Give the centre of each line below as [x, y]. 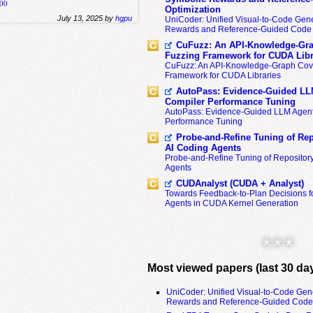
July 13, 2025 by [87, 18]
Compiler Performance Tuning [230, 102]
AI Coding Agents [203, 148]
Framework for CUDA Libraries [223, 75]
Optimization [192, 9]
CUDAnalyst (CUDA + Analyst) [240, 183]
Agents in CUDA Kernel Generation [231, 203]
